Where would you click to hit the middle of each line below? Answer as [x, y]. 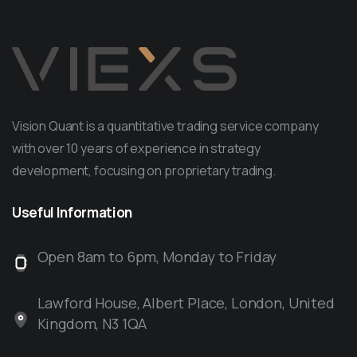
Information [94, 213]
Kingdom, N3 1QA [92, 324]
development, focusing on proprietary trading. [144, 171]
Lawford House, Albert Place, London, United [186, 303]
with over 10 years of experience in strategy [136, 149]
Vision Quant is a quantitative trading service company [165, 126]
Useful [33, 213]
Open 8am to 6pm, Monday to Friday [157, 257]
